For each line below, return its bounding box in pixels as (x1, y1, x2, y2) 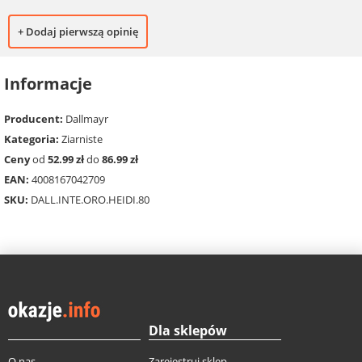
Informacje (4, 73, 92, 95)
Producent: (4, 111, 63, 126)
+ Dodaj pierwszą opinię (18, 24, 138, 40)
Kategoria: (4, 131, 59, 146)
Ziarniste (59, 131, 103, 146)
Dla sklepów (149, 321, 227, 339)
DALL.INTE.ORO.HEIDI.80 (28, 192, 149, 207)
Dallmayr (63, 111, 108, 126)
